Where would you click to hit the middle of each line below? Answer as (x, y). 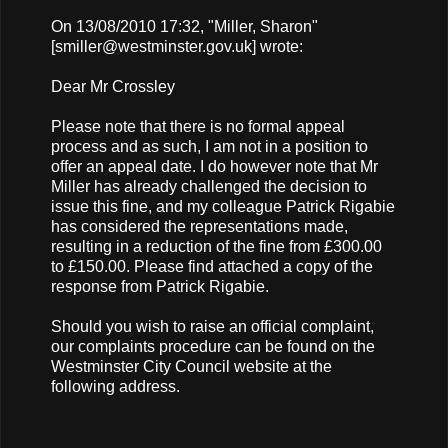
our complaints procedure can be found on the (213, 346)
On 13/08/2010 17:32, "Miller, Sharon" (184, 26)
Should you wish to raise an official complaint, (212, 326)
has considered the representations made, (199, 226)
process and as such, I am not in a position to (209, 146)
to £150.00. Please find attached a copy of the (212, 266)
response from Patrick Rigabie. (160, 286)
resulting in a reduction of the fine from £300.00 (216, 246)
